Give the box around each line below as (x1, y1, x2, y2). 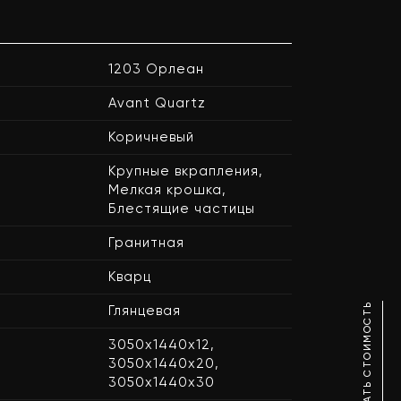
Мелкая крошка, (108, 182, 226, 198)
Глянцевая (108, 303, 181, 319)
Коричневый (108, 129, 194, 145)
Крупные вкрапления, (108, 163, 263, 179)
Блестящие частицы (108, 200, 255, 217)
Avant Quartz (108, 95, 206, 111)
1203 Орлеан (108, 61, 204, 77)
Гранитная (108, 235, 184, 251)
